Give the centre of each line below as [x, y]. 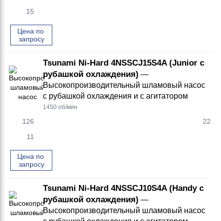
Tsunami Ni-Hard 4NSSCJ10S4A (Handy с [123, 188]
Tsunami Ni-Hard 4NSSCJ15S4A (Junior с [124, 63]
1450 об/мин [60, 107]
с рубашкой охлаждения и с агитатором [115, 96]
